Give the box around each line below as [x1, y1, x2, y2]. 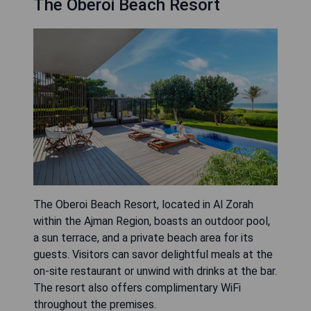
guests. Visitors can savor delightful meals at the [33, 247, 273, 261]
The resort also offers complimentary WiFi [33, 280, 241, 294]
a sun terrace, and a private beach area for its [33, 230, 253, 244]
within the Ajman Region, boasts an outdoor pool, [33, 214, 270, 228]
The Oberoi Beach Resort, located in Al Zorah [33, 197, 253, 211]
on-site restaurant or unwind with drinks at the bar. [33, 264, 277, 278]
